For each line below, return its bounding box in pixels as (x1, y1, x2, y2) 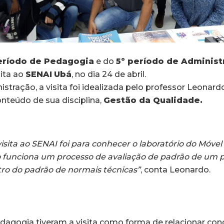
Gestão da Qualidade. (103, 95, 202, 105)
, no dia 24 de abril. (71, 69, 146, 79)
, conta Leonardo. (140, 164, 210, 174)
